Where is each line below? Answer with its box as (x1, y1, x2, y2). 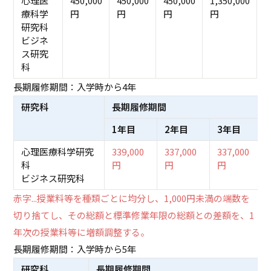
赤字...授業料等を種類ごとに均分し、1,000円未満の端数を (13, 191, 250, 204)
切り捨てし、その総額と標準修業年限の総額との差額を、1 (13, 208, 255, 221)
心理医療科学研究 (21, 145, 94, 158)
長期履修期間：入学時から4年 (13, 80, 137, 93)
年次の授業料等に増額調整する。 (13, 225, 150, 238)
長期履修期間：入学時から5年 (13, 242, 137, 255)
